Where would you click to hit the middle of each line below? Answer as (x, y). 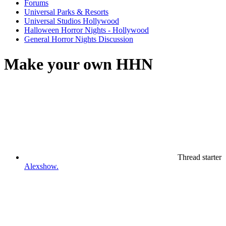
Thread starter (200, 157)
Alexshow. (41, 166)
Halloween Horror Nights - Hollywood (87, 30)
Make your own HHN (78, 64)
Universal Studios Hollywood (72, 21)
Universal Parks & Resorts (66, 12)
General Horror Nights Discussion (79, 39)
